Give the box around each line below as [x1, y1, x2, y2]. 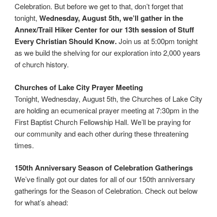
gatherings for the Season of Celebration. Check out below [15, 186, 198, 196]
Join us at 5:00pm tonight [117, 36, 198, 46]
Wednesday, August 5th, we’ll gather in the [39, 13, 183, 24]
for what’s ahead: [15, 197, 68, 208]
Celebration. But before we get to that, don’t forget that [15, 1, 183, 12]
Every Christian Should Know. [15, 36, 117, 47]
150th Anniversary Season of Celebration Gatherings [15, 162, 193, 173]
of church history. [15, 59, 69, 70]
